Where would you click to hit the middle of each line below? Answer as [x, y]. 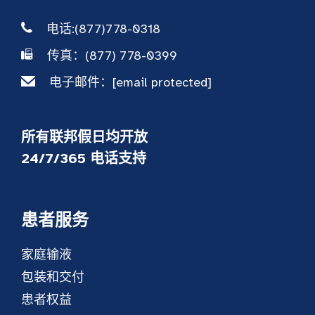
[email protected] [162, 83]
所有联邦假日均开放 [84, 138]
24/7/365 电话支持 [84, 159]
